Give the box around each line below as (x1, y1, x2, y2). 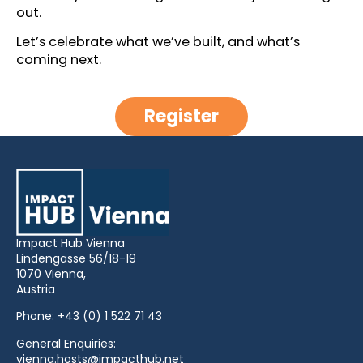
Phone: (16, 308, 58, 325)
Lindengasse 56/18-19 (16, 250, 136, 267)
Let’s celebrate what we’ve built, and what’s (16, 32, 300, 52)
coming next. (16, 50, 101, 70)
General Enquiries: (16, 335, 116, 352)
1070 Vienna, (16, 265, 86, 282)
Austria (16, 280, 55, 297)
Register (144, 103, 219, 129)
